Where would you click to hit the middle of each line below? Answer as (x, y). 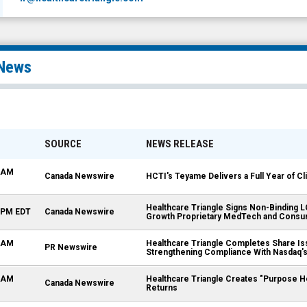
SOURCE (63, 144)
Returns (162, 288)
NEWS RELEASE (180, 144)
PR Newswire (71, 247)
